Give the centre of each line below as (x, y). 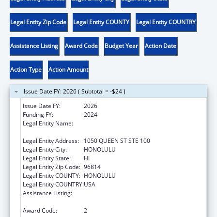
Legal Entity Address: (51, 140)
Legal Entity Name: (48, 123)
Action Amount (68, 69)
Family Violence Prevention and (126, 193)
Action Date (161, 46)
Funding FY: (38, 114)
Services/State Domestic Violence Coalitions (143, 201)
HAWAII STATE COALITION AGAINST (132, 123)
